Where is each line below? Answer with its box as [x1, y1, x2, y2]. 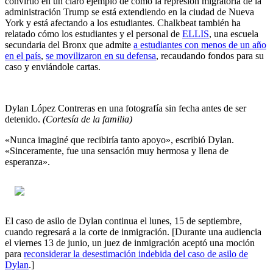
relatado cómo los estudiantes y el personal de [5, 28, 182, 39]
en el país [5, 50, 41, 61]
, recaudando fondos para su [156, 50, 264, 61]
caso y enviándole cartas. [5, 61, 101, 72]
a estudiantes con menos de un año [133, 39, 266, 50]
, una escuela [209, 28, 258, 39]
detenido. [5, 113, 43, 124]
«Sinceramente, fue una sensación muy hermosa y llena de [5, 145, 229, 156]
